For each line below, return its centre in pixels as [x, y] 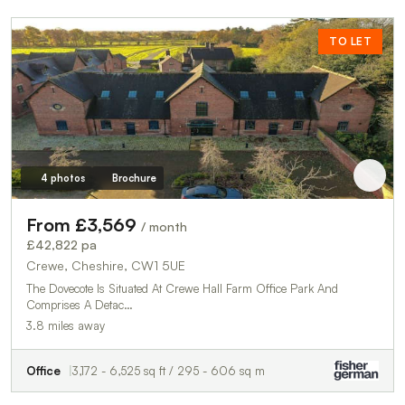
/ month [164, 226]
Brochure [134, 178]
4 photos [62, 178]
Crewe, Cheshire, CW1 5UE [106, 265]
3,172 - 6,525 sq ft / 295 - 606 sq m [169, 370]
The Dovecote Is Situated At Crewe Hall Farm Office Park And [182, 288]
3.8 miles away [66, 325]
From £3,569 [84, 224]
